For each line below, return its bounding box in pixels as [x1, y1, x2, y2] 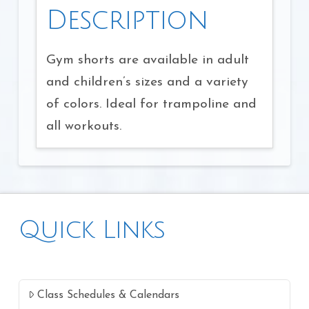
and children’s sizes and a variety [46, 76, 248, 90]
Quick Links [18, 215, 166, 243]
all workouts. [46, 120, 121, 134]
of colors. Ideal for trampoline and [46, 98, 257, 112]
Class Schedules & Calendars [37, 290, 180, 301]
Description [46, 6, 208, 35]
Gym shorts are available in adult [46, 54, 249, 68]
